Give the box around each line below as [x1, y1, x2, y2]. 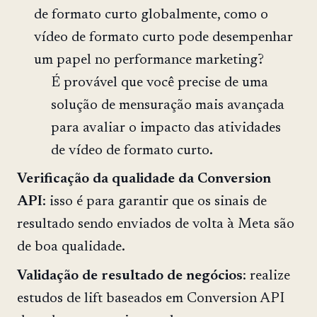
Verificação [17, 172, 89, 187]
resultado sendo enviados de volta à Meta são [17, 217, 294, 232]
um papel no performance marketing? [34, 52, 264, 67]
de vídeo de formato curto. [51, 143, 213, 158]
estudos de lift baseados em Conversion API [17, 292, 284, 306]
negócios [186, 269, 243, 284]
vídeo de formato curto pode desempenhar [34, 30, 293, 45]
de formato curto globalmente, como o [34, 7, 268, 22]
